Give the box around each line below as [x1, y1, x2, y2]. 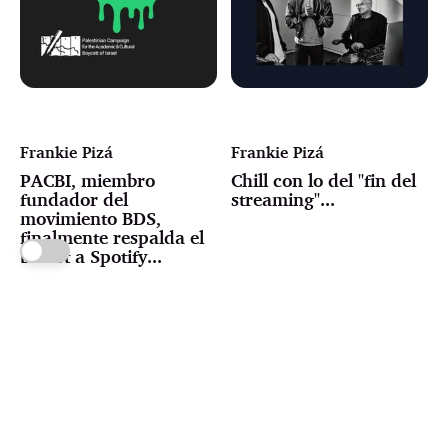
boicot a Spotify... [20, 244, 162, 267]
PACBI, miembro [20, 168, 155, 191]
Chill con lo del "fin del [231, 168, 417, 191]
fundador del [20, 187, 128, 210]
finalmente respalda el [20, 225, 204, 248]
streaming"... [231, 187, 336, 210]
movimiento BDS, [20, 206, 161, 229]
